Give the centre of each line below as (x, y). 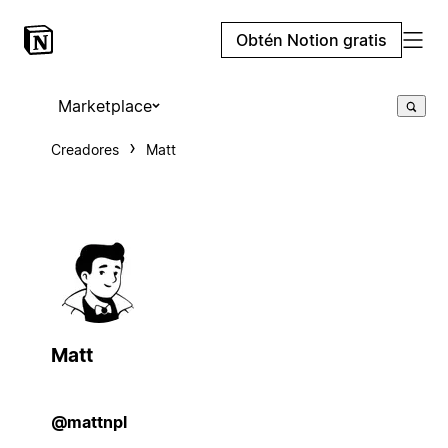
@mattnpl (88, 421)
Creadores (84, 149)
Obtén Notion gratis (311, 40)
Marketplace (104, 106)
